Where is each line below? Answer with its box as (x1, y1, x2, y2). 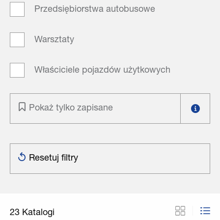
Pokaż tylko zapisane (29, 104, 113, 113)
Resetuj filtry (29, 154, 78, 163)
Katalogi (22, 208, 55, 218)
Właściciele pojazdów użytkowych (34, 66, 170, 75)
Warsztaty (34, 35, 74, 45)
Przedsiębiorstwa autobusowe (34, 5, 155, 14)
